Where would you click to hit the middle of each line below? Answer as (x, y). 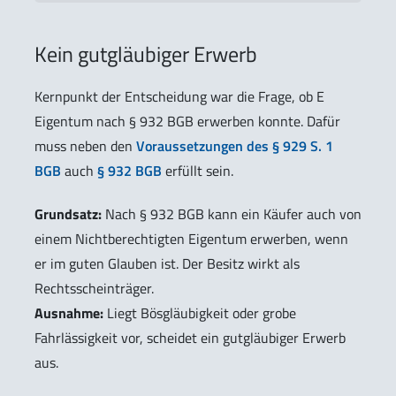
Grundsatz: (68, 213)
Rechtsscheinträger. (94, 288)
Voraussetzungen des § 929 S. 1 (235, 146)
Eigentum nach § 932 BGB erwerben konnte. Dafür (187, 122)
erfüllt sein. (198, 171)
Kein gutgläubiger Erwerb (146, 54)
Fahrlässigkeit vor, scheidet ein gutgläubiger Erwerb (190, 337)
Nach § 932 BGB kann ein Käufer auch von (232, 213)
